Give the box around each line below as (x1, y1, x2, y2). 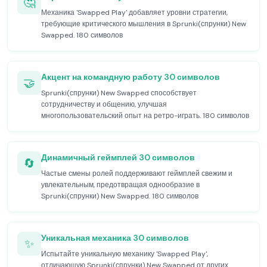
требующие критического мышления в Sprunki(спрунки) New (41, 19, 246, 29)
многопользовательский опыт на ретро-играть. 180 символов (41, 111, 249, 120)
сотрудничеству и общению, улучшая (41, 100, 167, 109)
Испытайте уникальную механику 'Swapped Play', (41, 249, 208, 259)
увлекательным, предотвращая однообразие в (41, 180, 200, 190)
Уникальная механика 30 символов (41, 232, 189, 243)
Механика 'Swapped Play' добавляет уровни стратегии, (41, 8, 228, 17)
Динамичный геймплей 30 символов (41, 152, 195, 163)
